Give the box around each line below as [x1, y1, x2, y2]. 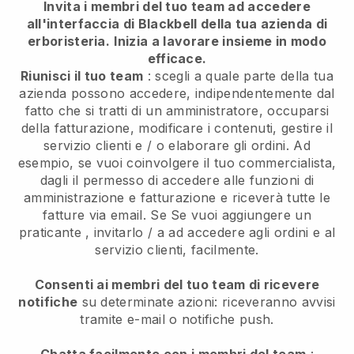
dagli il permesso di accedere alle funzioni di [40, 171, 314, 188]
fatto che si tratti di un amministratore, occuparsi [24, 102, 330, 119]
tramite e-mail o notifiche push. [80, 311, 274, 327]
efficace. [147, 50, 207, 66]
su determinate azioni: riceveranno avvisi [77, 293, 336, 310]
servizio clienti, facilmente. [95, 241, 259, 258]
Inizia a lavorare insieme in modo [114, 32, 327, 49]
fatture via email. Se [43, 206, 171, 223]
